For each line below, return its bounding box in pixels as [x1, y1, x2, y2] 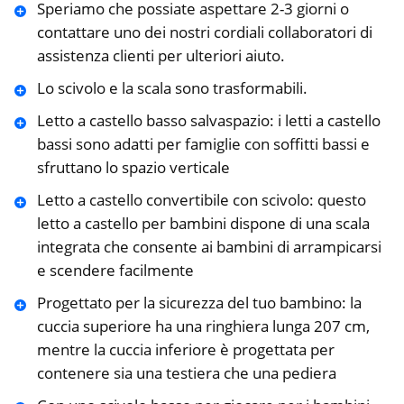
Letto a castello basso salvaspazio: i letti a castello [36, 110, 381, 132]
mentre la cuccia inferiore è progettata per [36, 339, 335, 361]
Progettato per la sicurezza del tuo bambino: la [36, 292, 362, 314]
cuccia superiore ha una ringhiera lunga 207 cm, [36, 316, 370, 337]
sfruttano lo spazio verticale [36, 157, 230, 179]
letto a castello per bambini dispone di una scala [36, 213, 370, 234]
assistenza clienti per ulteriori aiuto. [36, 45, 285, 67]
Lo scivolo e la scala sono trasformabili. [36, 78, 308, 99]
